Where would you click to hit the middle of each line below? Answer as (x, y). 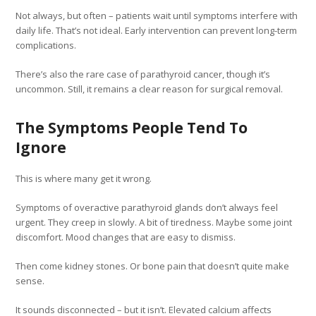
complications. (46, 45)
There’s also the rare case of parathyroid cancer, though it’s (143, 74)
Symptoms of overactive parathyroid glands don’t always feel (147, 207)
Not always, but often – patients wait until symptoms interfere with (157, 15)
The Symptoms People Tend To (132, 127)
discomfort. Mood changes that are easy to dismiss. (126, 237)
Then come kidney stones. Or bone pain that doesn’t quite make (153, 266)
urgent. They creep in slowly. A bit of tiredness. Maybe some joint (154, 222)
